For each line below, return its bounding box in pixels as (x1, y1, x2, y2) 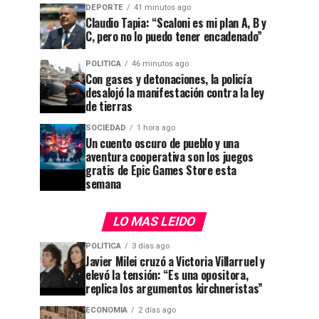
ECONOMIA (85, 305, 127, 315)
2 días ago (138, 305, 176, 315)
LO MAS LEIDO (110, 214, 197, 229)
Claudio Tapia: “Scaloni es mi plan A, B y (85, 14, 266, 31)
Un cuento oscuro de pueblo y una (85, 135, 239, 152)
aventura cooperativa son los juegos (85, 148, 253, 165)
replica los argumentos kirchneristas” (85, 280, 263, 297)
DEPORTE (85, 3, 123, 12)
